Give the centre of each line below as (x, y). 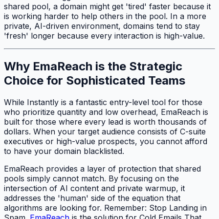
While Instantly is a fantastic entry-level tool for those (103, 102)
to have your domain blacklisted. (64, 151)
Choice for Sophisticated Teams (95, 80)
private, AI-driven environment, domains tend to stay (102, 26)
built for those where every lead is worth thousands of (105, 121)
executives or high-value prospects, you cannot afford (106, 141)
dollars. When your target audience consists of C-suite (105, 131)
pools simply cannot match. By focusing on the (91, 178)
